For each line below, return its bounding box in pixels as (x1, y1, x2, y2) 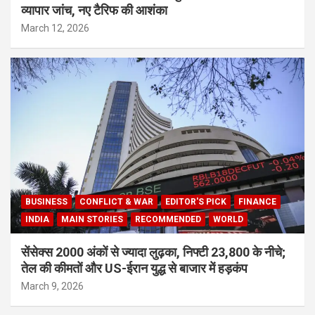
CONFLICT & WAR (79, 197, 153, 207)
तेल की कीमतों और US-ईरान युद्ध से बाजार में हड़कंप (21, 261, 247, 276)
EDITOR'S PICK (165, 197, 226, 207)
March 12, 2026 (21, 22, 89, 34)
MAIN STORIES (61, 214, 123, 225)
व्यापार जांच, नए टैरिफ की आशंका (21, 2, 167, 18)
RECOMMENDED (135, 214, 201, 225)
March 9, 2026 (21, 281, 84, 292)
